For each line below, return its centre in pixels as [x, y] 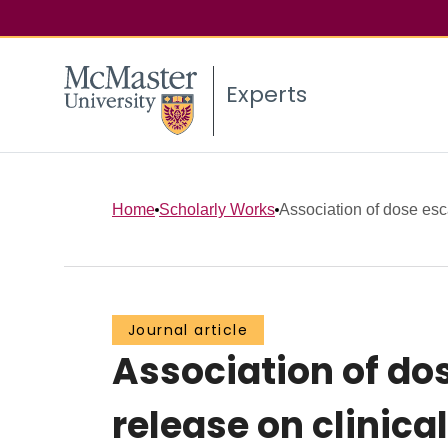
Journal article [188, 330]
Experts [266, 95]
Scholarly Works [217, 209]
